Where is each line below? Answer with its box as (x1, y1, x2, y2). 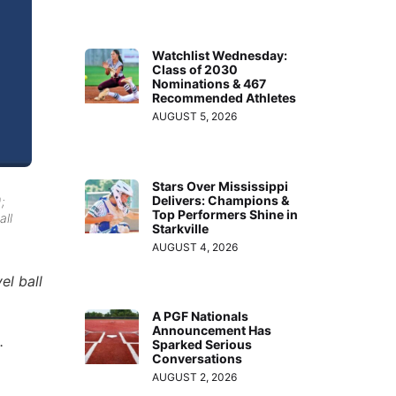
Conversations (152, 351, 243, 367)
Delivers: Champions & (152, 192, 290, 208)
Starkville (152, 220, 209, 236)
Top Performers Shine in (152, 206, 299, 222)
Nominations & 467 (152, 76, 267, 92)
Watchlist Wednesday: (152, 48, 288, 64)
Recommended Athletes (152, 90, 297, 106)
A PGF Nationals (152, 308, 249, 324)
